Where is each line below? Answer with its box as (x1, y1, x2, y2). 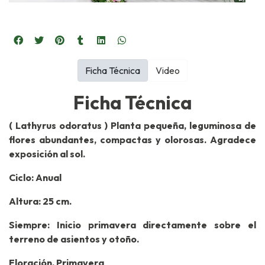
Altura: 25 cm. (9, 195, 72, 207)
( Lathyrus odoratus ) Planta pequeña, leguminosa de (9, 119, 256, 131)
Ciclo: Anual (9, 171, 62, 183)
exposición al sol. (9, 147, 85, 160)
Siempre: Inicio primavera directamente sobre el (9, 218, 256, 231)
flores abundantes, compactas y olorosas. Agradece (9, 133, 256, 146)
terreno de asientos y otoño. (9, 232, 139, 245)
